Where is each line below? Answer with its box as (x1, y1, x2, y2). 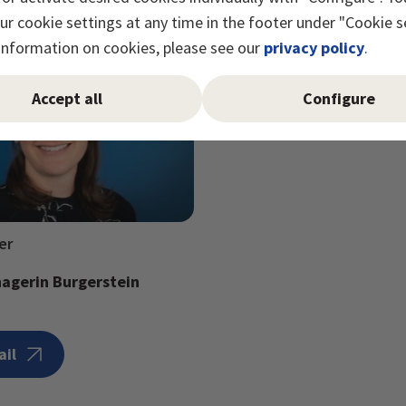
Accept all (31, 87, 102, 109)
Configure (302, 87, 375, 109)
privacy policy (264, 36, 364, 58)
